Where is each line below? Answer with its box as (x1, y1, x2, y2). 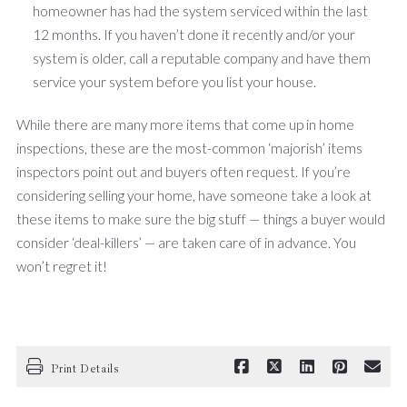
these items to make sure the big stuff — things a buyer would (16, 210, 385, 227)
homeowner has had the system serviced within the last (33, 2, 368, 19)
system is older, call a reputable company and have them (33, 49, 371, 66)
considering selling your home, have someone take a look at (16, 186, 372, 203)
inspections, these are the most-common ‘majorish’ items (16, 139, 362, 156)
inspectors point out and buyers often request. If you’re (16, 163, 351, 180)
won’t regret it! (16, 257, 107, 274)
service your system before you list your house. (33, 73, 319, 90)
